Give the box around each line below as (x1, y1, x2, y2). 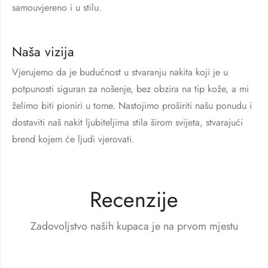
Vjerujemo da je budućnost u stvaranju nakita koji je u (12, 65, 228, 80)
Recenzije (90, 184, 178, 216)
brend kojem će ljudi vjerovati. (12, 132, 135, 147)
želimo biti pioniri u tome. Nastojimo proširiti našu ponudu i (12, 99, 252, 113)
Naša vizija (12, 42, 74, 62)
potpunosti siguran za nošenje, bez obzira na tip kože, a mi (12, 82, 249, 96)
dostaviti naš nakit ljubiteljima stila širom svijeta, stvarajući (12, 115, 243, 130)
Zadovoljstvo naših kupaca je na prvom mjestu (30, 218, 238, 234)
